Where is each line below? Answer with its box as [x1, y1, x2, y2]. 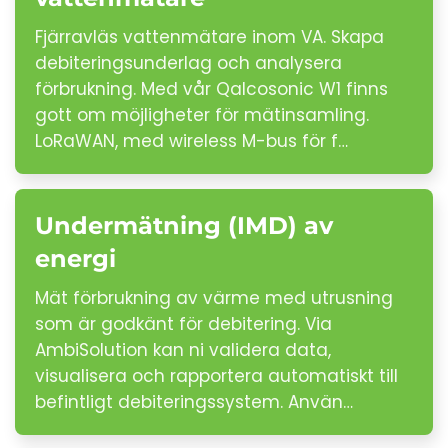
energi [35, 244, 116, 273]
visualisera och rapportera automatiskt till [35, 364, 398, 388]
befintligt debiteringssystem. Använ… [35, 390, 353, 414]
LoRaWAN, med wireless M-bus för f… [35, 129, 348, 153]
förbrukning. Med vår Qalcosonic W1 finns [35, 77, 388, 101]
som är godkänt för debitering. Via [35, 312, 332, 336]
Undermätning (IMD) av [35, 211, 333, 240]
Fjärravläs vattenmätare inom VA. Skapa [35, 25, 384, 49]
